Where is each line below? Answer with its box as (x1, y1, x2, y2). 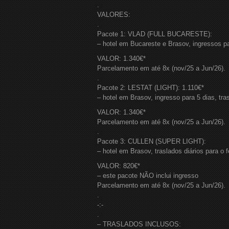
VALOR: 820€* (97, 162, 140, 170)
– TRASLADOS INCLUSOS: (97, 220, 181, 228)
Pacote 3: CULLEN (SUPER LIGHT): (97, 138, 206, 145)
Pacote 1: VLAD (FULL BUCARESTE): (97, 30, 212, 38)
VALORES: (97, 11, 130, 18)
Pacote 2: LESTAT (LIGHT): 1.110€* (97, 84, 204, 91)
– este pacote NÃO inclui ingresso (97, 172, 198, 179)
